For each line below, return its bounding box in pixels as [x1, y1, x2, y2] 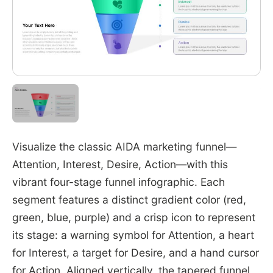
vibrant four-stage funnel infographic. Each [12, 175, 225, 188]
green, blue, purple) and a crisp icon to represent [12, 210, 255, 224]
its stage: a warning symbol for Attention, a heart [12, 228, 254, 241]
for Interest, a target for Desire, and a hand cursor [12, 246, 259, 259]
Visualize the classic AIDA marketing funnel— [12, 140, 236, 153]
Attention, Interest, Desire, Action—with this [12, 157, 228, 171]
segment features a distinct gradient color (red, [12, 193, 246, 206]
